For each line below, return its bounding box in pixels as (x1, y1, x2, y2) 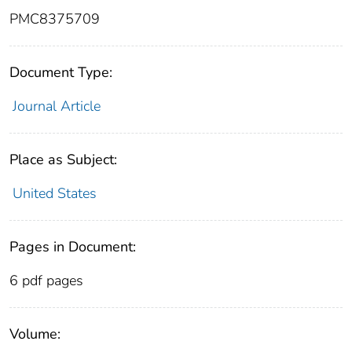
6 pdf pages (9, 271, 83, 291)
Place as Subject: (9, 150, 117, 170)
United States (12, 184, 97, 203)
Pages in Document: (9, 237, 136, 257)
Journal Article (12, 97, 101, 116)
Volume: (9, 324, 60, 344)
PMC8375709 (9, 9, 100, 29)
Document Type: (9, 63, 112, 82)
